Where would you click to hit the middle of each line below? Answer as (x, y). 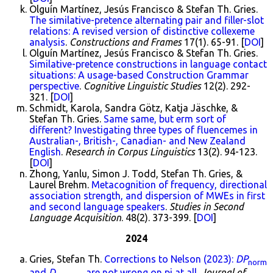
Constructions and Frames (126, 42)
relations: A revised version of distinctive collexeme (142, 31)
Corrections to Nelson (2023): (170, 259)
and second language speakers (97, 207)
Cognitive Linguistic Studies (142, 86)
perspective (54, 86)
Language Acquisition (75, 218)
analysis (47, 42)
